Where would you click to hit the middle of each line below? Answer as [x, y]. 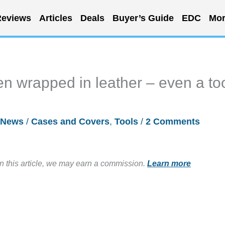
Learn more [169, 163]
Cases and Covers [70, 122]
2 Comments [173, 122]
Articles [55, 18]
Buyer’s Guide [143, 18]
